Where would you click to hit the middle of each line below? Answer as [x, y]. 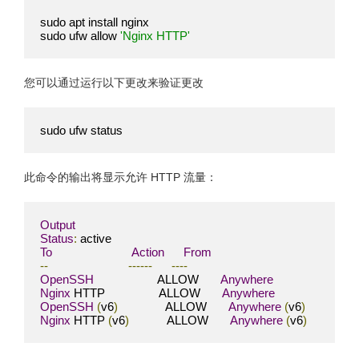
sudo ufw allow [80, 35]
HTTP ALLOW [146, 292]
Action [148, 252]
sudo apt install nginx [95, 22]
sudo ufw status [81, 130]
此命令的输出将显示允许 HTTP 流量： [121, 177]
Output [58, 224]
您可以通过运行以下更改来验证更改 [114, 83]
